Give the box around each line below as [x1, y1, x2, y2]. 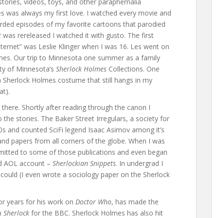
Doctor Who [75, 197, 111, 206]
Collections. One [107, 64, 160, 73]
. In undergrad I [116, 159, 163, 168]
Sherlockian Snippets [53, 159, 116, 168]
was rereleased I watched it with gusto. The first [1, 31, 154, 40]
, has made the [111, 197, 159, 206]
